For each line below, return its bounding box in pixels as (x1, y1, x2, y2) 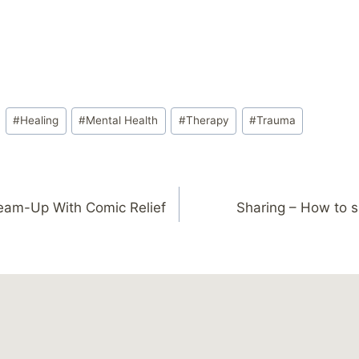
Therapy (185, 114, 229, 127)
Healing (20, 114, 59, 127)
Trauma (256, 114, 296, 127)
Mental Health (86, 114, 159, 127)
